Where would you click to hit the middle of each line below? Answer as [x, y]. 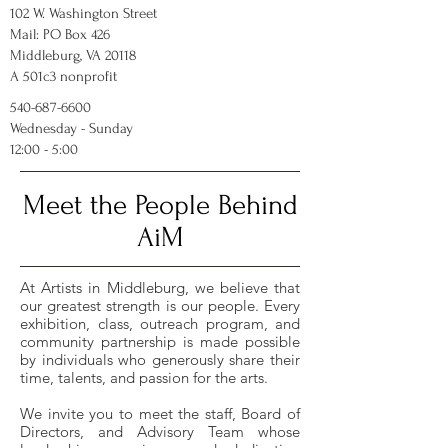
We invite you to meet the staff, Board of [160, 413]
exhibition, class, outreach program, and [160, 323]
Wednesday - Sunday [71, 128]
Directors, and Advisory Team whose [160, 431]
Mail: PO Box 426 [60, 34]
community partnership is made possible [160, 341]
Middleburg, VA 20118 [73, 55]
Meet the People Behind [160, 205]
